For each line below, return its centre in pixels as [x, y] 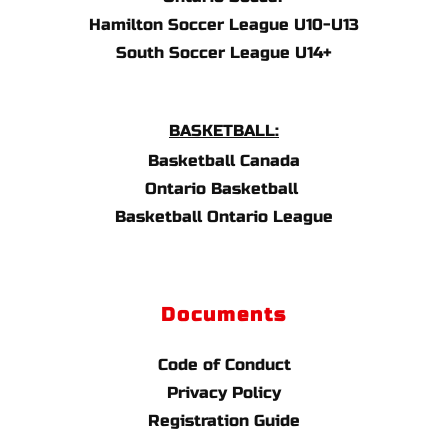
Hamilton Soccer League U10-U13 [224, 25]
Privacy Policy [224, 393]
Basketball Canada [224, 161]
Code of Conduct [224, 365]
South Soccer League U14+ [224, 53]
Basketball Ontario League [224, 217]
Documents [224, 315]
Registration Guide [224, 421]
